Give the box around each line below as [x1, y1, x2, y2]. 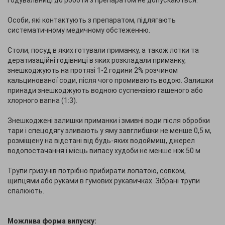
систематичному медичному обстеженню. [8, 26, 150, 34]
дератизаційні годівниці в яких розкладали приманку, [8, 56, 186, 64]
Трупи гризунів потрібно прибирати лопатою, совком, [8, 167, 186, 175]
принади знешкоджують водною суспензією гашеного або [8, 86, 203, 94]
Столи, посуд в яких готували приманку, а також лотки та [8, 46, 199, 54]
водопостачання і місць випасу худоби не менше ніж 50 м [8, 147, 200, 155]
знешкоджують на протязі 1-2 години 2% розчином [8, 66, 178, 74]
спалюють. [8, 187, 44, 195]
